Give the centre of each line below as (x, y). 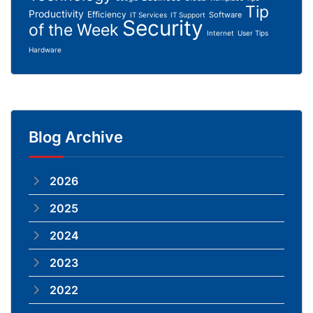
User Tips (253, 32)
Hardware (45, 49)
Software (225, 14)
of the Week (74, 30)
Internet (220, 32)
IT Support (188, 14)
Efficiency (107, 14)
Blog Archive (76, 137)
